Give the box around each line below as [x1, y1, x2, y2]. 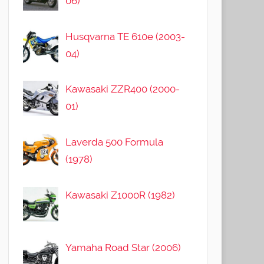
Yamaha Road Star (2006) [65, 242, 181, 254]
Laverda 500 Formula [65, 136, 164, 148]
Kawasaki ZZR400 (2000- [65, 83, 180, 95]
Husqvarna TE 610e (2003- [65, 30, 186, 42]
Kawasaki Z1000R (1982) [65, 189, 176, 201]
